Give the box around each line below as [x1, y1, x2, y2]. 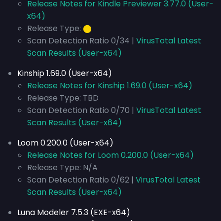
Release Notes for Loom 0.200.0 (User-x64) [27, 149, 194, 161]
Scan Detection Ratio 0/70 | [27, 105, 136, 116]
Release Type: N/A [27, 162, 98, 173]
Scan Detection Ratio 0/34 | [27, 35, 136, 46]
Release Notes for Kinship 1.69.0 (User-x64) [27, 80, 192, 91]
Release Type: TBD [27, 92, 99, 104]
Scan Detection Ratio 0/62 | [27, 174, 136, 185]
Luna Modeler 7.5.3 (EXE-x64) [17, 207, 130, 218]
